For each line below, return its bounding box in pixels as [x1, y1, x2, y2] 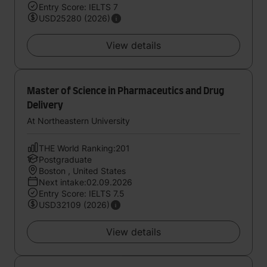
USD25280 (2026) [39, 13, 110, 23]
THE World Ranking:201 [39, 143, 130, 153]
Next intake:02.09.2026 [39, 177, 132, 187]
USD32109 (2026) [39, 200, 110, 210]
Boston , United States [39, 166, 126, 176]
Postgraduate [39, 154, 92, 164]
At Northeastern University [27, 116, 130, 126]
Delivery [27, 101, 63, 110]
